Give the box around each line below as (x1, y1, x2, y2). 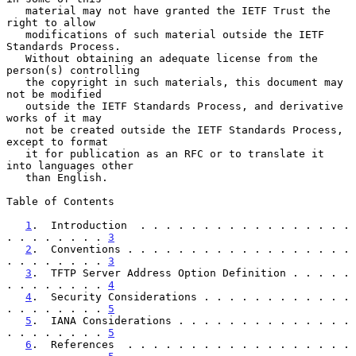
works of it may (6, 111, 102, 124)
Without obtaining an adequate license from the (6, 52, 25, 64)
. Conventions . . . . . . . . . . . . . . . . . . (32, 242, 350, 255)
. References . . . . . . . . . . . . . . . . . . (32, 338, 350, 350)
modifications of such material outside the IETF (6, 28, 25, 41)
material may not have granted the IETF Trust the (6, 4, 25, 17)
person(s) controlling (6, 64, 140, 76)
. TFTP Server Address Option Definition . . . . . (32, 266, 350, 279)
